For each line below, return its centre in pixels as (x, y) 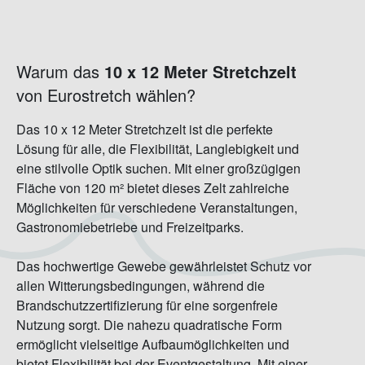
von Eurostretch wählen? (106, 95)
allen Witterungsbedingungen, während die (141, 286)
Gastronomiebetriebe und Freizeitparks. (130, 227)
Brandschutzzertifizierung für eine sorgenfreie (147, 306)
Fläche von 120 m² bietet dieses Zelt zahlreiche (153, 188)
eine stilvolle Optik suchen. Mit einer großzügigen (158, 169)
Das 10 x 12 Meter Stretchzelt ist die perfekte (145, 130)
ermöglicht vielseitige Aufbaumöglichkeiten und (153, 345)
